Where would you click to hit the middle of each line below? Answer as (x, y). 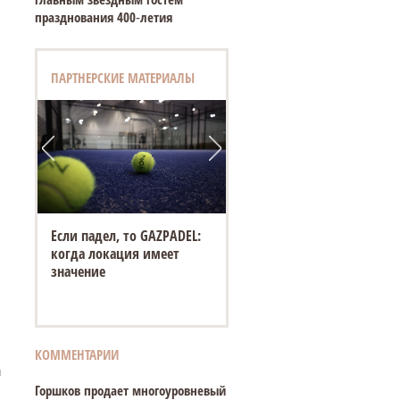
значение (78, 272)
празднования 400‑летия (103, 17)
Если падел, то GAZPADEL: (125, 236)
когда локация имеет (115, 254)
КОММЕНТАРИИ (76, 354)
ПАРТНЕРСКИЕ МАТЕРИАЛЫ (122, 78)
